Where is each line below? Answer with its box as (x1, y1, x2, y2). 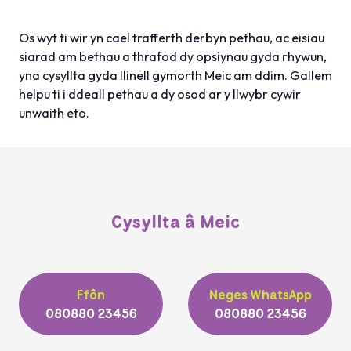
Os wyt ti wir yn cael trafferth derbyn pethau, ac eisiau (19, 29, 324, 45)
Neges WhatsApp (208, 285, 312, 303)
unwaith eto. (19, 104, 89, 121)
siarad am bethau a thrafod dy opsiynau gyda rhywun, (19, 48, 327, 64)
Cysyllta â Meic (111, 210, 240, 233)
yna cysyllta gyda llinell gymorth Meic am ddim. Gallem (19, 67, 332, 83)
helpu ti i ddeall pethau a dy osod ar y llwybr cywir (19, 85, 301, 102)
